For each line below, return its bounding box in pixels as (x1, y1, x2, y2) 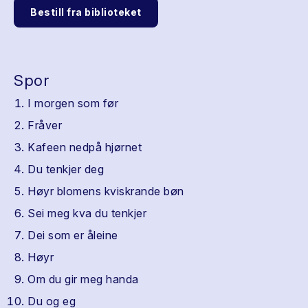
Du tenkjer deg (27, 162, 104, 176)
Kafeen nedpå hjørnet (27, 140, 142, 154)
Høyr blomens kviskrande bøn (27, 184, 184, 198)
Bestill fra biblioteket (30, 6, 142, 18)
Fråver (27, 118, 62, 132)
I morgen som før (27, 96, 118, 110)
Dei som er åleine (27, 228, 118, 242)
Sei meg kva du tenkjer (27, 206, 146, 220)
